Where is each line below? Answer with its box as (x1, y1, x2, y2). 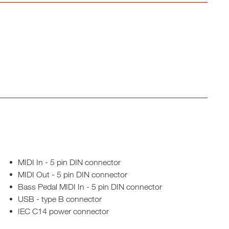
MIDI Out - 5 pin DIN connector (18, 170, 128, 179)
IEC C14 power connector (18, 207, 109, 216)
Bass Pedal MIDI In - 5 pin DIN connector (18, 182, 163, 191)
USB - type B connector (18, 194, 102, 203)
